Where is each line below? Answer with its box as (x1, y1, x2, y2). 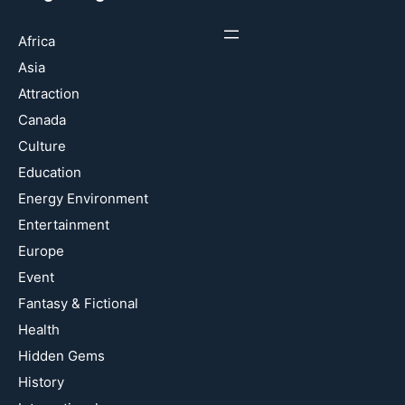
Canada (18, 110, 66, 128)
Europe (18, 241, 64, 259)
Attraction (18, 84, 80, 102)
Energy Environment (18, 189, 148, 207)
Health (18, 320, 60, 338)
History (18, 372, 64, 391)
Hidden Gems (18, 346, 105, 364)
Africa (18, 32, 55, 50)
